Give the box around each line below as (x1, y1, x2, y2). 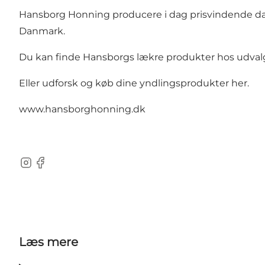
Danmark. (19, 25, 65, 37)
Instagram (18, 163, 67, 174)
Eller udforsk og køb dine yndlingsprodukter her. (19, 77, 249, 89)
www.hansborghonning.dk (19, 104, 146, 115)
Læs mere (19, 235, 78, 250)
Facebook (33, 163, 79, 174)
